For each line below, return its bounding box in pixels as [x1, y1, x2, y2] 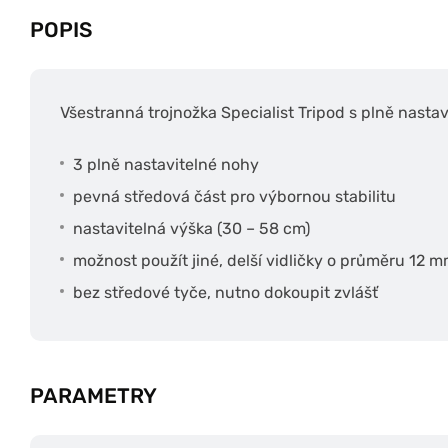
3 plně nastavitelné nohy [72, 154, 259, 174]
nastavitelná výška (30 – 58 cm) [72, 218, 310, 238]
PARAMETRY [30, 382, 157, 408]
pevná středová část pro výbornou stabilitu [72, 186, 396, 206]
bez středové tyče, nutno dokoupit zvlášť [72, 282, 378, 302]
